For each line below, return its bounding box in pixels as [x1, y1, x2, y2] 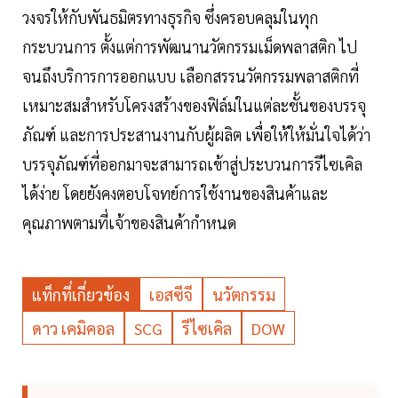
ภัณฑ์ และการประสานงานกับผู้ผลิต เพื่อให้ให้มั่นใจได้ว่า [22, 124, 370, 146]
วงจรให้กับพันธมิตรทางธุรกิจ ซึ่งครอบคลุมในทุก [22, 7, 318, 28]
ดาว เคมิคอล [32, 318, 115, 339]
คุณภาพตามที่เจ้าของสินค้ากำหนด [22, 212, 236, 234]
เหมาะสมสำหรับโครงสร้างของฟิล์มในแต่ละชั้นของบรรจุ [22, 95, 366, 116]
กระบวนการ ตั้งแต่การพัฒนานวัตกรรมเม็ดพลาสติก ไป [22, 36, 357, 58]
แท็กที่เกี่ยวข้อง [32, 284, 130, 306]
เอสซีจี [149, 284, 193, 306]
